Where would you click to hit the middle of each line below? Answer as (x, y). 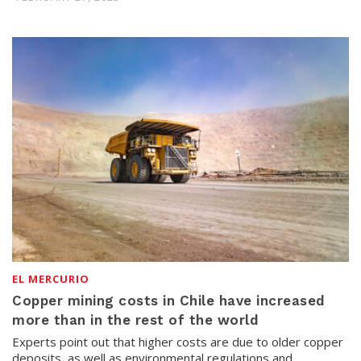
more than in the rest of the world (135, 320)
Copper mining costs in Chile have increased (169, 300)
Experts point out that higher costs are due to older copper (178, 341)
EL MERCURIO (51, 278)
